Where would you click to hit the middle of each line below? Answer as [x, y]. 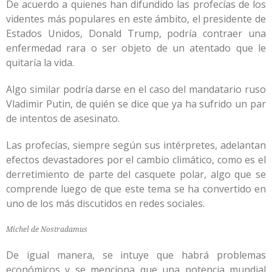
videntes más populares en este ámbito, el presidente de [136, 19]
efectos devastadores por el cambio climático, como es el [136, 160]
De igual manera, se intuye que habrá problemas [136, 255]
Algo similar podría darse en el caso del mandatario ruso [136, 89]
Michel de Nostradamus [47, 229]
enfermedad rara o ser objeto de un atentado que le [136, 48]
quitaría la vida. [40, 63]
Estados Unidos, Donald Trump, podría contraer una [136, 33]
